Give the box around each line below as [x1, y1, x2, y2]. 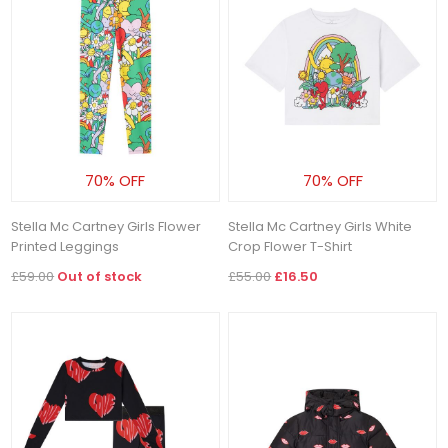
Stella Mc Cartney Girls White [228, 216, 413, 236]
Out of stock [57, 266, 143, 286]
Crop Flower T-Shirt [228, 236, 353, 256]
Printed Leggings [11, 236, 120, 256]
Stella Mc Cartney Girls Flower [11, 216, 202, 236]
